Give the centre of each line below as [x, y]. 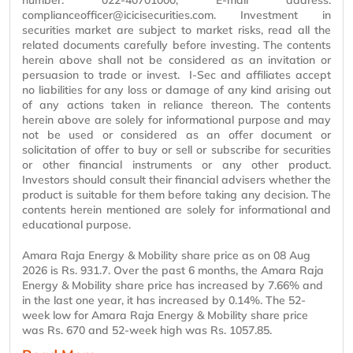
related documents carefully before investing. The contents [176, 45]
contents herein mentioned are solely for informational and [176, 210]
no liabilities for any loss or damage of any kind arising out [176, 90]
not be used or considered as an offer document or [176, 135]
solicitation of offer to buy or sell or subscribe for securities [176, 150]
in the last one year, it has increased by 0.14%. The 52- [164, 301]
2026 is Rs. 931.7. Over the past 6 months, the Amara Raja [173, 271]
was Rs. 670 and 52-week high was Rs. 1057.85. [147, 331]
